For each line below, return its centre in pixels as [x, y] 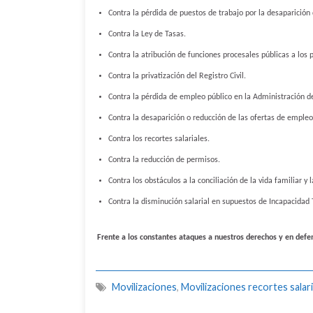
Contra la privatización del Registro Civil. [177, 76]
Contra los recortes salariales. [159, 139]
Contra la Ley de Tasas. [147, 34]
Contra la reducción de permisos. [164, 160]
